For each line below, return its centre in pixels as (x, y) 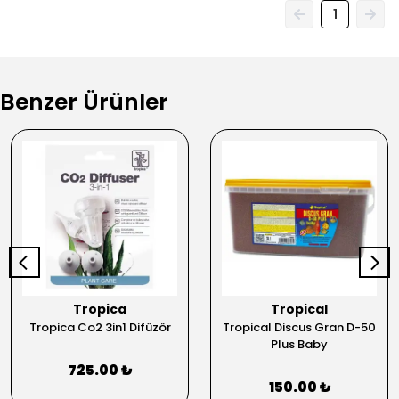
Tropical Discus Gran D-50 (299, 327)
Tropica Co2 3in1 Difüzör (100, 327)
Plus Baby (299, 344)
